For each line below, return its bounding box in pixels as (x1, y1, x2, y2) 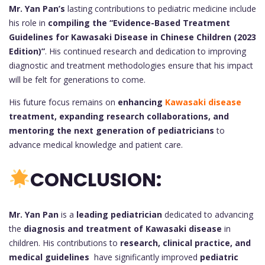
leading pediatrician (76, 208, 162, 220)
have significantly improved (89, 251, 200, 263)
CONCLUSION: (30, 166, 162, 193)
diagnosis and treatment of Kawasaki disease (24, 222, 222, 234)
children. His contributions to (9, 237, 120, 248)
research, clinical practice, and (120, 237, 251, 248)
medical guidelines (9, 251, 89, 263)
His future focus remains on (9, 96, 118, 108)
